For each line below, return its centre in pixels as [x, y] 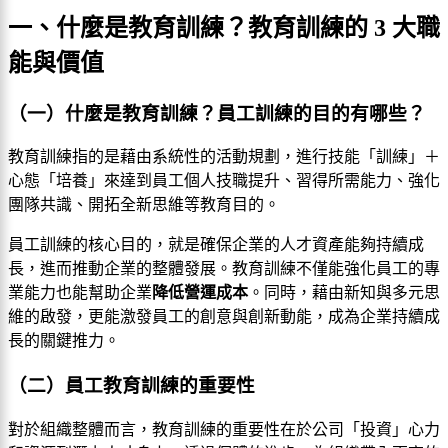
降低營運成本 [200, 293]
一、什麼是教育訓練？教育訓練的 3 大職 [224, 27]
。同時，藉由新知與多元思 [344, 293]
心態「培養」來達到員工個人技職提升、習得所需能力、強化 [224, 181]
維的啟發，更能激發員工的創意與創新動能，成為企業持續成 [224, 317]
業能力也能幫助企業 [80, 293]
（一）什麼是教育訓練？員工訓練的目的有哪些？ [217, 113]
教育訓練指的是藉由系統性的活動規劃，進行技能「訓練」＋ [224, 157]
